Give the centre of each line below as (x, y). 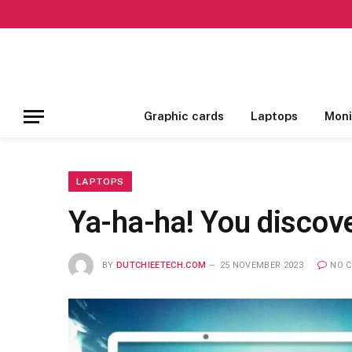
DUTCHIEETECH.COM (161, 265)
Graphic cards (183, 116)
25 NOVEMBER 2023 (261, 265)
